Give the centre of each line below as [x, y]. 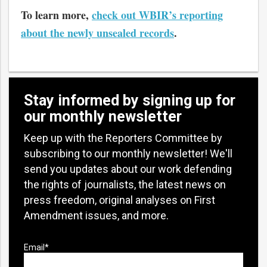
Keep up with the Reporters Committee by [123, 138]
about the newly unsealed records [97, 32]
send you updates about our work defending [128, 169]
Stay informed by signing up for [130, 100]
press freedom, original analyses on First [119, 200]
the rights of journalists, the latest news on [125, 184]
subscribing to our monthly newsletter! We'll [128, 153]
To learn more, [56, 15]
